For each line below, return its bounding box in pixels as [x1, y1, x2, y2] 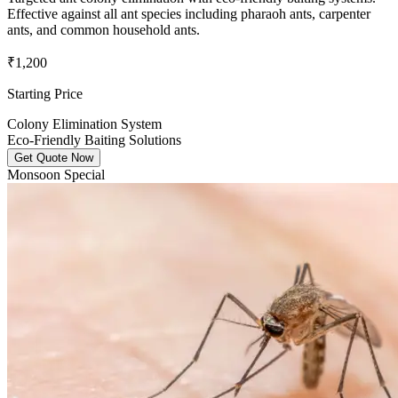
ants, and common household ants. [7, 22, 200, 38]
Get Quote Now [14, 151, 93, 165]
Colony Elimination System [7, 116, 162, 132]
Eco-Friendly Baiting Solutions [7, 132, 181, 148]
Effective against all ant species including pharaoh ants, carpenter [7, 6, 370, 22]
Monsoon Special [7, 167, 105, 183]
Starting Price [7, 86, 83, 102]
